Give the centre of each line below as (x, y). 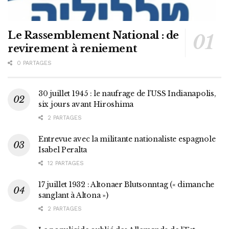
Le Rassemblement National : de (94, 36)
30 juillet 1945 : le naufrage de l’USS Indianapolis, (127, 94)
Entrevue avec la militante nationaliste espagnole (127, 139)
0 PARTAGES (33, 63)
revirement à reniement (73, 49)
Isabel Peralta (63, 150)
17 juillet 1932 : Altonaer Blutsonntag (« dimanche (127, 185)
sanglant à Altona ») (73, 196)
